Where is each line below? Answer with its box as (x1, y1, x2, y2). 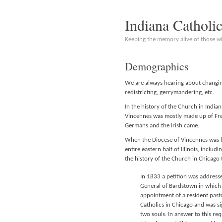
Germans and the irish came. (125, 122, 199, 129)
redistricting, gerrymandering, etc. (125, 89, 214, 96)
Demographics (125, 59, 189, 73)
